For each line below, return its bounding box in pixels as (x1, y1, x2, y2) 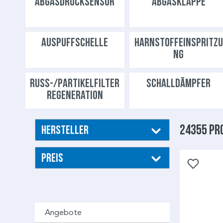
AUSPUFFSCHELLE (41, 36, 109, 49)
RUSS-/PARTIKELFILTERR (30, 77, 120, 90)
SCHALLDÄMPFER (146, 77, 211, 90)
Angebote (45, 208, 82, 218)
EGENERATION (46, 89, 103, 102)
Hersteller (41, 123, 89, 136)
